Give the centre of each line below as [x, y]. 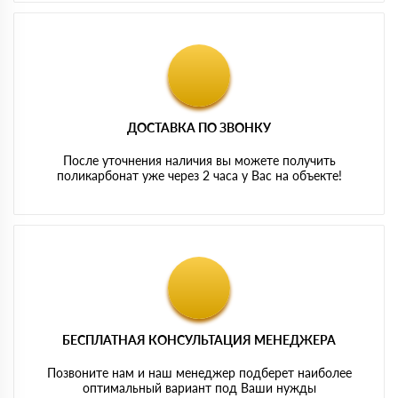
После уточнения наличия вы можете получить [199, 160]
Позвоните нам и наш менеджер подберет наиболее [199, 372]
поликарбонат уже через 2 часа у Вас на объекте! [199, 175]
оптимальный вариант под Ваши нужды [199, 387]
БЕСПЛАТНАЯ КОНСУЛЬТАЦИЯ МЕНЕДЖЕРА [199, 339]
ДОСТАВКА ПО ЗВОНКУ [199, 127]
